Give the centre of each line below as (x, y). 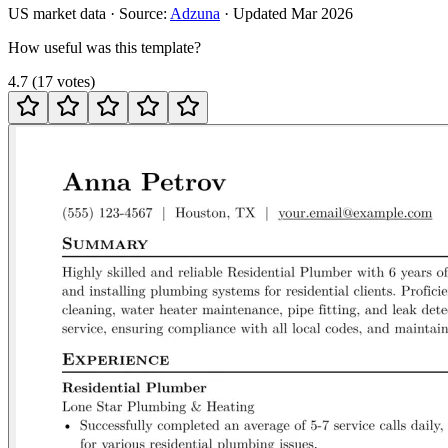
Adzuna (195, 14)
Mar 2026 (322, 14)
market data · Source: (98, 14)
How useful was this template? (104, 48)
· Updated (255, 14)
